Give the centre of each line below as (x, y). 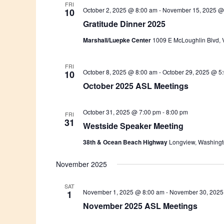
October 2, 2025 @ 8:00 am (120, 10)
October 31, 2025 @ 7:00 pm (122, 112)
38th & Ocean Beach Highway (126, 142)
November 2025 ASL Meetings (140, 206)
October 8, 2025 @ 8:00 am (120, 72)
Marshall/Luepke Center (117, 40)
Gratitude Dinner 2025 (124, 24)
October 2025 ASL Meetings (135, 86)
